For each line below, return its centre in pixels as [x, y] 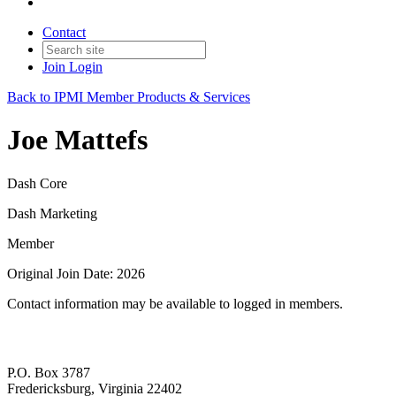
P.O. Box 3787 [49, 373]
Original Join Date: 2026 [76, 273]
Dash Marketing [52, 213]
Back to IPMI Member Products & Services [129, 97]
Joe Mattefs [77, 140]
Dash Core [37, 183]
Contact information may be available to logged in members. [175, 303]
